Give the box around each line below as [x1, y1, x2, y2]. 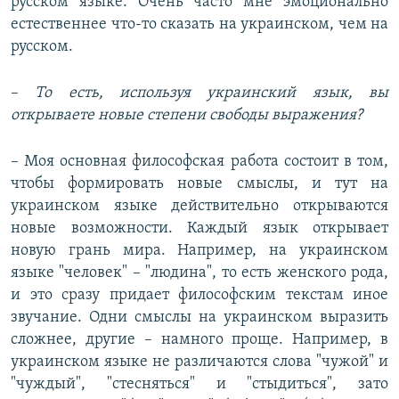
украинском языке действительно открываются [11, 198, 388, 216]
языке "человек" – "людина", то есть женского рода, [11, 265, 388, 282]
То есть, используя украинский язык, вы [19, 85, 388, 102]
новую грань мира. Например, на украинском [11, 242, 388, 260]
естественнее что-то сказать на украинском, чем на [11, 16, 388, 34]
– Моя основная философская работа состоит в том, [11, 153, 388, 171]
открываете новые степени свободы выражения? [11, 107, 362, 125]
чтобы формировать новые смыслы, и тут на [11, 175, 388, 193]
